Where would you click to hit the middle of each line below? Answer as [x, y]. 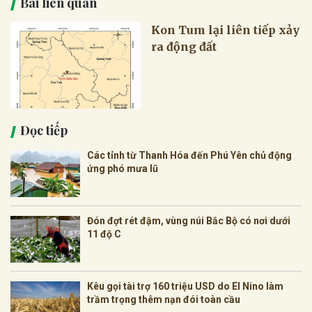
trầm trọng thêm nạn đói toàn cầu [164, 300]
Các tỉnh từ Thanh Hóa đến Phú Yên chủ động [189, 156]
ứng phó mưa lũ [123, 169]
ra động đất [184, 47]
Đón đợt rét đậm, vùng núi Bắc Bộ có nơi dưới [189, 221]
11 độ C [104, 234]
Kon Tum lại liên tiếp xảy [226, 30]
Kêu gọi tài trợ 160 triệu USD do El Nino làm [185, 287]
